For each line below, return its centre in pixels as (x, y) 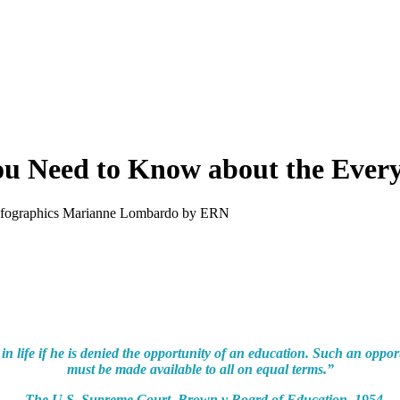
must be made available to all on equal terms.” (200, 369)
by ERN (204, 212)
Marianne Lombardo (121, 212)
